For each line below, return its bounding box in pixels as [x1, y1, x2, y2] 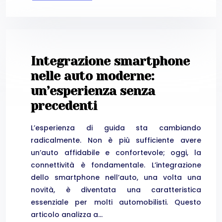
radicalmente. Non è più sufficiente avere [31, 135, 201, 146]
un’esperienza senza [31, 83, 155, 98]
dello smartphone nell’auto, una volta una [31, 172, 201, 183]
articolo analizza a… [31, 210, 103, 220]
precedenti [31, 98, 97, 113]
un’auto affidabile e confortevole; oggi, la [31, 148, 201, 158]
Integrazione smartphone [31, 54, 190, 68]
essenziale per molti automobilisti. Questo [31, 197, 201, 208]
